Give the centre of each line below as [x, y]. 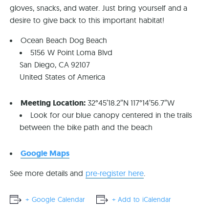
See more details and [48, 173]
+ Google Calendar [55, 200]
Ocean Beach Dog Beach [64, 40]
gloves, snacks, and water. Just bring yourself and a [99, 8]
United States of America [63, 77]
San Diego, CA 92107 [55, 65]
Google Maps [45, 153]
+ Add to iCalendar [141, 200]
